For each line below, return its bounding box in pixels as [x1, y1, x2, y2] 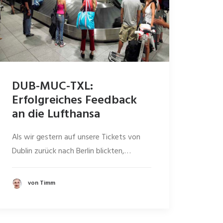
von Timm [28, 178, 55, 189]
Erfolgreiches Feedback [12, 91, 137, 110]
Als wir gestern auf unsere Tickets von [12, 131, 140, 144]
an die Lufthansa [12, 105, 100, 124]
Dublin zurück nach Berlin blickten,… [12, 145, 131, 158]
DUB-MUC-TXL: [12, 77, 93, 96]
